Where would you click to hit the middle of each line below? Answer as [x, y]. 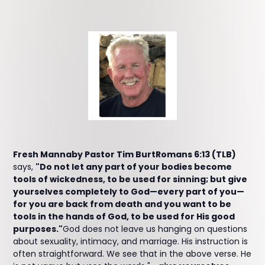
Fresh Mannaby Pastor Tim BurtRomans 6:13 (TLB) [125, 154]
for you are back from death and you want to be [122, 204]
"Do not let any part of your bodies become [134, 167]
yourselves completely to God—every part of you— [129, 192]
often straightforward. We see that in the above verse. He [132, 254]
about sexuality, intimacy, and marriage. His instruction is [131, 241]
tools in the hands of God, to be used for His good [124, 216]
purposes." [38, 229]
